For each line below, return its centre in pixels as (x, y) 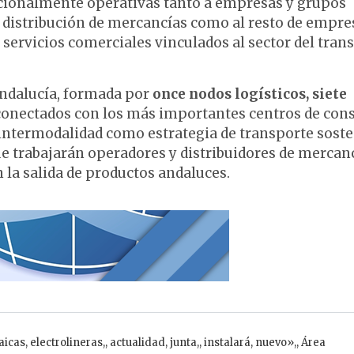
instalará (227, 343)
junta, (185, 343)
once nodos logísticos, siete (248, 94)
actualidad (137, 343)
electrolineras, (68, 343)
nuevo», (276, 343)
